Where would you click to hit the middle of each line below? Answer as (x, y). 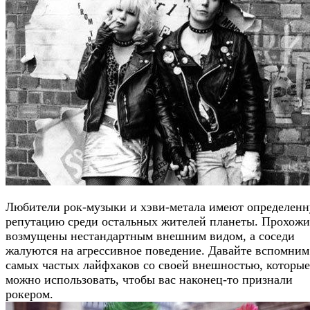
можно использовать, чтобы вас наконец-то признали (149, 279)
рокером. (29, 294)
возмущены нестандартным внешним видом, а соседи (150, 236)
